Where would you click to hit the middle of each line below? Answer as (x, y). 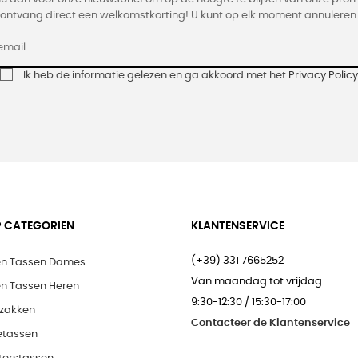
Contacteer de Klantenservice (270, 324)
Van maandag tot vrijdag (257, 282)
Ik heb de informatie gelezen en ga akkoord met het (156, 76)
